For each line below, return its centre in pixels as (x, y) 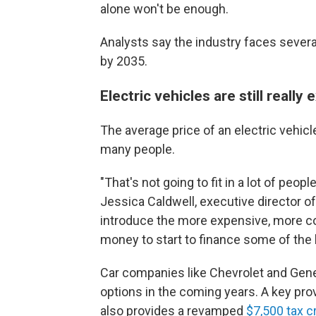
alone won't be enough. (164, 9)
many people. (138, 149)
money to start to (148, 239)
